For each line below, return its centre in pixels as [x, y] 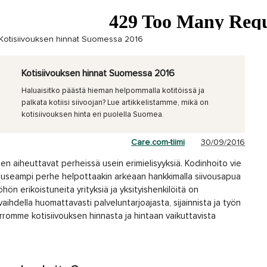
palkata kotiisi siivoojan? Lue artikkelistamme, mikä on [115, 103]
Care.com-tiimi [158, 142]
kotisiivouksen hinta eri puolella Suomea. [92, 115]
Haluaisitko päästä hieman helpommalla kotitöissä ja [113, 91]
